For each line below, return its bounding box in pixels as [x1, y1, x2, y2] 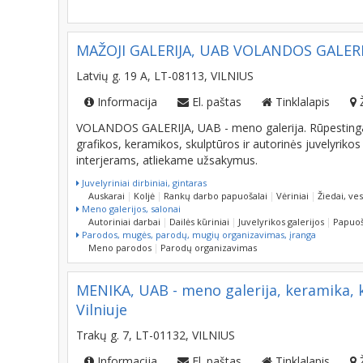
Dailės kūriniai [169, 216, 229, 228]
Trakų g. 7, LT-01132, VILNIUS [76, 327, 235, 343]
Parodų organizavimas [160, 241, 257, 254]
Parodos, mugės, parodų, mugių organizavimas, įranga [79, 228, 316, 241]
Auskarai [88, 190, 125, 202]
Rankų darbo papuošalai [164, 190, 267, 202]
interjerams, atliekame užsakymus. [76, 152, 258, 168]
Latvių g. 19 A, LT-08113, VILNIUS [76, 68, 254, 83]
